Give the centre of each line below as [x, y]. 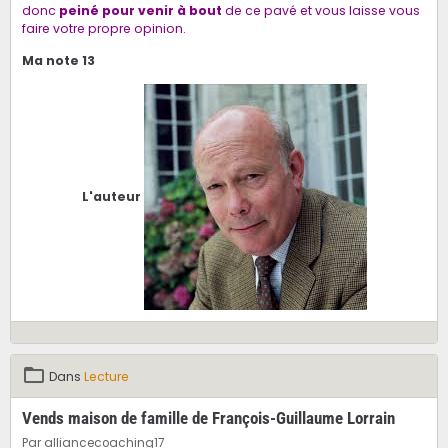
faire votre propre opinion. [103, 29]
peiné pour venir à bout [140, 11]
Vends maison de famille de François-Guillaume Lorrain [208, 418]
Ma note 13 [58, 61]
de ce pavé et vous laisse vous [320, 11]
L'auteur [112, 196]
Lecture [106, 377]
